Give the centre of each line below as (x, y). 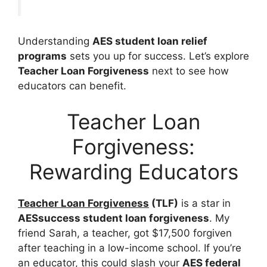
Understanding (55, 41)
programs (42, 56)
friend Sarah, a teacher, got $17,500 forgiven (125, 233)
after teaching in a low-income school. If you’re (130, 248)
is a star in (204, 203)
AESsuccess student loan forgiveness (114, 218)
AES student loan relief (150, 41)
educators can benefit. (72, 86)
